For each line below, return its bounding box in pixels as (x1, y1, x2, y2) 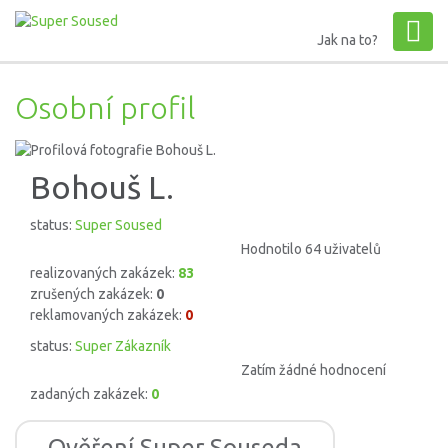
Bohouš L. (30, 169, 174, 206)
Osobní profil (15, 90, 195, 125)
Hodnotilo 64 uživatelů (241, 241, 381, 258)
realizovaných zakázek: (30, 265, 178, 282)
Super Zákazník (75, 338, 171, 355)
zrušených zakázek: (30, 286, 156, 303)
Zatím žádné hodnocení (241, 362, 386, 379)
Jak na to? (317, 32, 378, 48)
